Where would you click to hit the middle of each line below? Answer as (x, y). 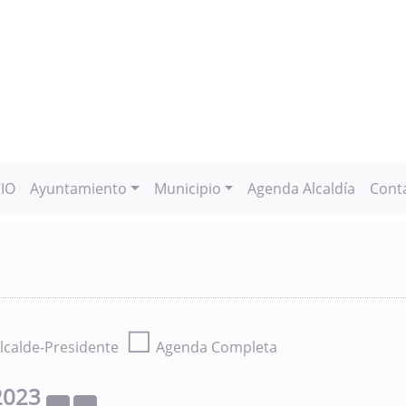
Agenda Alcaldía (302, 188)
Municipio (187, 188)
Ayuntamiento (78, 188)
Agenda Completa (215, 347)
